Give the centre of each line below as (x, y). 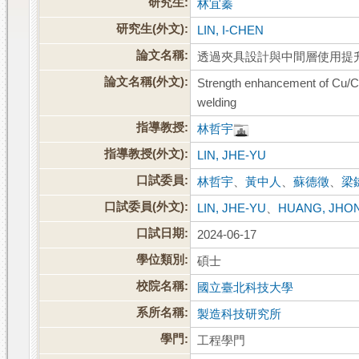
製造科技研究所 (240, 315)
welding (217, 103)
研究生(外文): (153, 29)
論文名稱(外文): (147, 82)
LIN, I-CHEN (231, 31)
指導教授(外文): (147, 154)
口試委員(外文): (147, 207)
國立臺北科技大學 (246, 288)
